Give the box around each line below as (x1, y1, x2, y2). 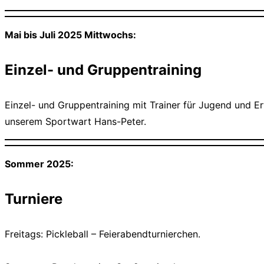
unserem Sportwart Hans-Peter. (5, 115, 146, 128)
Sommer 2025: (5, 158, 74, 170)
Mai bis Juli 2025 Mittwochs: (5, 29, 136, 41)
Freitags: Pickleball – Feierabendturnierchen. (5, 228, 200, 240)
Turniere (5, 190, 62, 208)
